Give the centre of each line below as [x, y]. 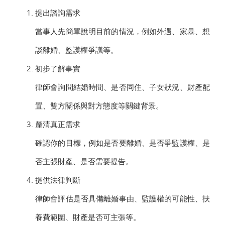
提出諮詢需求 [58, 13]
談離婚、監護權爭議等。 [77, 50]
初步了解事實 [58, 69]
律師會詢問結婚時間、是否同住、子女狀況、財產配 [123, 87]
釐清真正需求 [58, 124]
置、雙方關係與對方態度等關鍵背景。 [99, 106]
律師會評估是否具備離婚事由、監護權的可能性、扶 [123, 199]
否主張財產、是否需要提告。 [84, 161]
